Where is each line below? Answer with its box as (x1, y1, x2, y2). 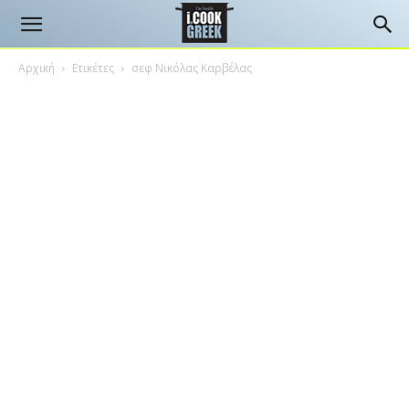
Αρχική (18, 60, 55, 76)
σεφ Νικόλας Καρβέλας (131, 60, 252, 76)
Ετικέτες (72, 60, 114, 76)
